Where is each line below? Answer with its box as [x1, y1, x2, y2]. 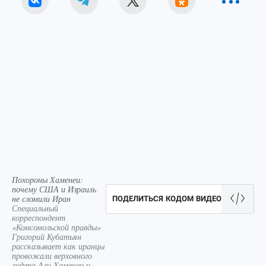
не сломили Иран [12, 193, 71, 204]
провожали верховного [12, 250, 92, 261]
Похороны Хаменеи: [12, 174, 83, 185]
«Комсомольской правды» [12, 221, 101, 233]
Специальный [12, 202, 58, 214]
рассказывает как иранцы [12, 240, 104, 252]
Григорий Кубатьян [12, 231, 81, 242]
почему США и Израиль [12, 183, 96, 195]
